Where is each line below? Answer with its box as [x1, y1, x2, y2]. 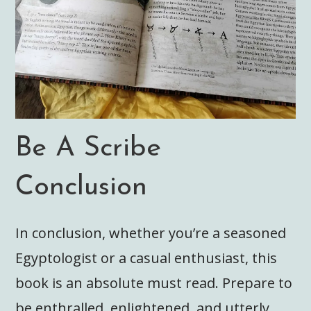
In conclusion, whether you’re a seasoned [15, 223, 287, 242]
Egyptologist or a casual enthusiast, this [15, 248, 278, 267]
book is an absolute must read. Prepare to [15, 273, 293, 292]
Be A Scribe [15, 134, 162, 162]
